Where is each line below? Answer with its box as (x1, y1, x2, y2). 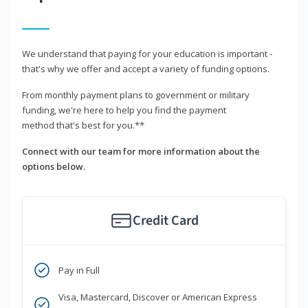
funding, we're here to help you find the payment (22, 104, 226, 117)
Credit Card (132, 211, 199, 231)
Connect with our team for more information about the (22, 145, 260, 158)
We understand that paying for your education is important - (22, 47, 272, 60)
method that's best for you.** (22, 119, 144, 132)
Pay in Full (58, 264, 100, 277)
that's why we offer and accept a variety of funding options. (22, 63, 269, 76)
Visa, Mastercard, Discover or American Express (58, 291, 257, 304)
